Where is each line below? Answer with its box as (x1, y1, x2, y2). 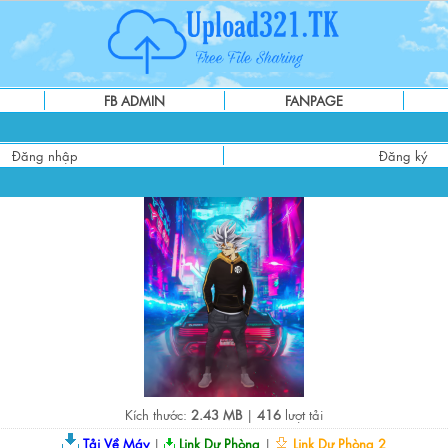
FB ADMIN (104, 91, 165, 110)
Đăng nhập (11, 146, 78, 165)
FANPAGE (285, 91, 343, 110)
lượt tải (281, 405, 323, 424)
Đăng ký (379, 146, 427, 165)
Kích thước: (125, 405, 191, 424)
